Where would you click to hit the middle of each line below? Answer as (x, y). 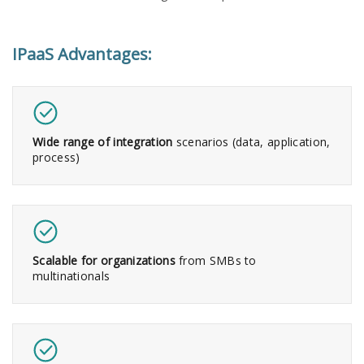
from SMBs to (216, 260)
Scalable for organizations (104, 260)
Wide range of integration (103, 141)
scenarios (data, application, (251, 141)
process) (56, 157)
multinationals (71, 275)
